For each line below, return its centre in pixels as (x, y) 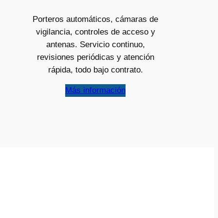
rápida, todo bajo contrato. (95, 70)
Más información (95, 91)
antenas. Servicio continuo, (95, 44)
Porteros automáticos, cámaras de (95, 19)
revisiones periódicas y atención (95, 57)
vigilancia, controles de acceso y (95, 32)
